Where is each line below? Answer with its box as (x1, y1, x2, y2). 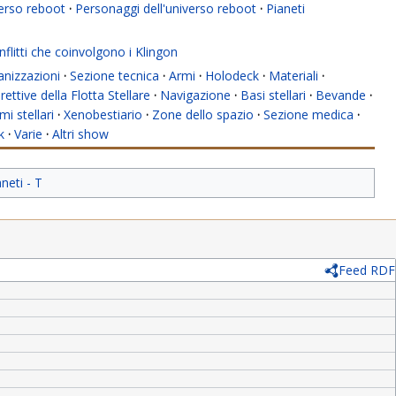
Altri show (52, 126, 109, 143)
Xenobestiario (64, 106, 142, 124)
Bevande (316, 87, 366, 104)
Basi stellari (240, 87, 306, 104)
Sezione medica (263, 106, 354, 124)
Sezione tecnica (70, 67, 159, 85)
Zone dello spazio (152, 106, 254, 124)
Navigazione (160, 87, 231, 104)
